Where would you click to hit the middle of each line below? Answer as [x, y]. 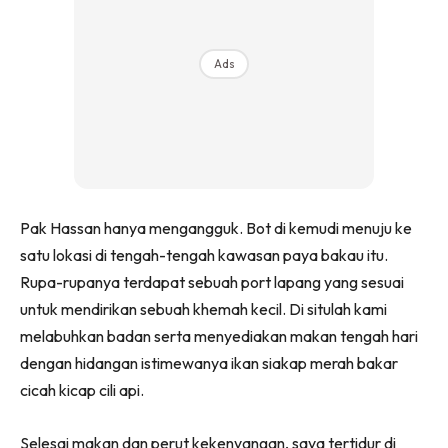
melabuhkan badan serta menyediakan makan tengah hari [219, 336]
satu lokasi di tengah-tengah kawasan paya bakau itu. [204, 255]
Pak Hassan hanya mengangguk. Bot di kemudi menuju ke [216, 228]
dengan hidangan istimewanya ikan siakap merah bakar [209, 363]
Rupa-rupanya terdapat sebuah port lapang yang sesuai [212, 282]
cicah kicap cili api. [82, 390]
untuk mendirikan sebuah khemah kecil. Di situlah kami [203, 309]
